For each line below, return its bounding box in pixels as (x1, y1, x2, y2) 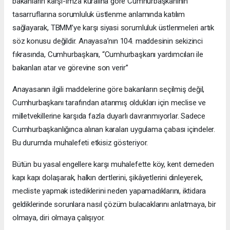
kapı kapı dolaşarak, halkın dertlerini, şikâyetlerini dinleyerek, (12, 172, 203, 182)
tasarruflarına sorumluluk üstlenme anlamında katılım (12, 9, 185, 19)
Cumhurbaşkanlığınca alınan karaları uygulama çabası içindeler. (12, 124, 216, 134)
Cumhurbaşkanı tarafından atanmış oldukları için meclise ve (12, 98, 206, 107)
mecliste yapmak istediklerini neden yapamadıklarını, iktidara (12, 186, 206, 196)
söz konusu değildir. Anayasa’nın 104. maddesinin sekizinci (12, 36, 203, 46)
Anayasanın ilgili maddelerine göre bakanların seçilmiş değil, (12, 84, 205, 94)
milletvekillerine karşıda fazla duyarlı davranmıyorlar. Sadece (12, 111, 206, 121)
